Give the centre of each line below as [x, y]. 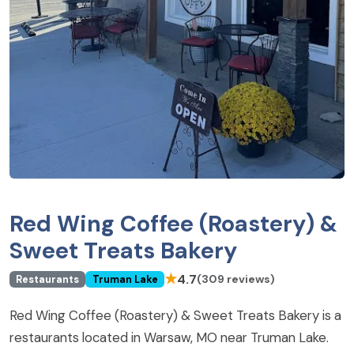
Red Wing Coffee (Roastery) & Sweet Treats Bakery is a [175, 315]
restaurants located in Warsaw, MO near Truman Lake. [169, 337]
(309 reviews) [235, 279]
